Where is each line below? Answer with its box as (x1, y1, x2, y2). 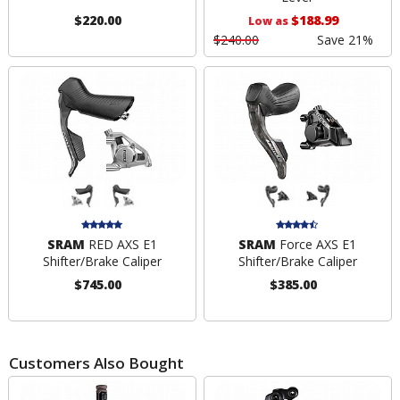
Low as (247, 13, 291, 29)
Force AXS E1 (276, 235, 357, 253)
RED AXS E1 (84, 235, 157, 253)
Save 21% (316, 31, 373, 49)
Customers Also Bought (9, 352, 184, 373)
